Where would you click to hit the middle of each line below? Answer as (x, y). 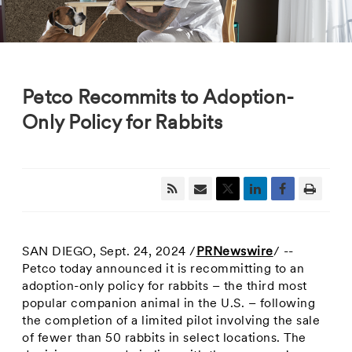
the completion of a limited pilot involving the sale (171, 321)
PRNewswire (235, 252)
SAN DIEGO (57, 252)
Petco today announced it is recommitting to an (163, 269)
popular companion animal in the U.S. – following (169, 304)
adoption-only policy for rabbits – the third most (165, 287)
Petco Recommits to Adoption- (158, 99)
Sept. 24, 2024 (143, 252)
